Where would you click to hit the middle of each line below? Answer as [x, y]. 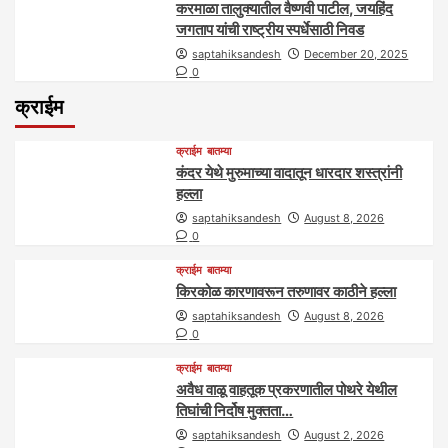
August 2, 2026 [344, 434]
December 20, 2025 [356, 53]
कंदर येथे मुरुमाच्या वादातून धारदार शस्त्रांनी [289, 172]
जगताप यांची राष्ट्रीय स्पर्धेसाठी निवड [270, 29]
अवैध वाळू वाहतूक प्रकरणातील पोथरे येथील [287, 389]
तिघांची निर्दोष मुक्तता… [235, 410]
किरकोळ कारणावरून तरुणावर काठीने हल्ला [286, 291]
